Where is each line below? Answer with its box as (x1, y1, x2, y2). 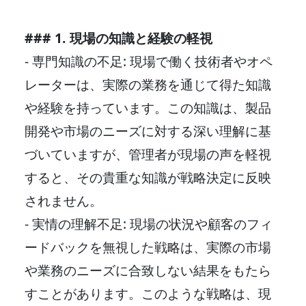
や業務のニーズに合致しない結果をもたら (25, 260, 271, 279)
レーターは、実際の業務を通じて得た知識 (25, 74, 271, 94)
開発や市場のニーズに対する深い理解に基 (25, 121, 271, 140)
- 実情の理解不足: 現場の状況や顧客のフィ (25, 214, 273, 233)
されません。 (25, 191, 102, 210)
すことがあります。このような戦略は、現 (25, 283, 271, 303)
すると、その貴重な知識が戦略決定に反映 (25, 167, 271, 186)
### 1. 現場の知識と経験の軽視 (25, 28, 212, 47)
